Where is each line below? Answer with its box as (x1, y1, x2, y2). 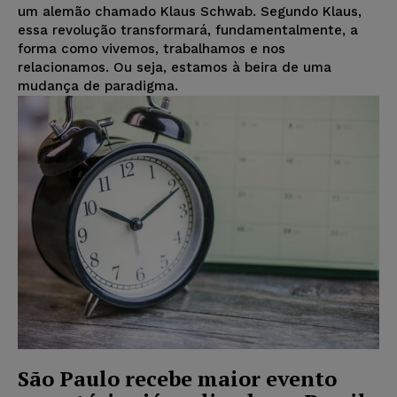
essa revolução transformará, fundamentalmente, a (18, 22, 358, 39)
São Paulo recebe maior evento (18, 363, 337, 393)
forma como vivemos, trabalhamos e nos (18, 41, 285, 58)
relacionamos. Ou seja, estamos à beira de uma (18, 59, 331, 76)
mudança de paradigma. (18, 78, 178, 95)
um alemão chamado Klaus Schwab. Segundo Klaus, (18, 4, 362, 20)
